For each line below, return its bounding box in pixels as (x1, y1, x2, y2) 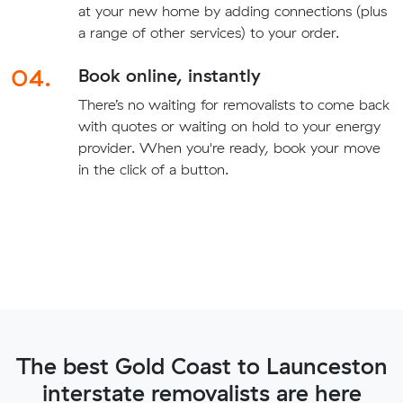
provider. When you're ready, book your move (77, 138, 381, 157)
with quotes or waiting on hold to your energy (77, 116, 381, 135)
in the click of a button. (77, 159, 228, 178)
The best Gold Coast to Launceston (15, 351, 388, 380)
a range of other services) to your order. (77, 22, 339, 41)
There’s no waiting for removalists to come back (77, 94, 390, 113)
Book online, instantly (77, 63, 261, 86)
